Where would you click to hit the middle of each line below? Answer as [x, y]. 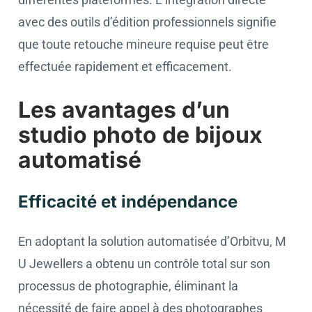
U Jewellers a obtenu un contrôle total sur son [144, 264]
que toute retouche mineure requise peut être [143, 44]
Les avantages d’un [124, 110]
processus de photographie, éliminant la [128, 286]
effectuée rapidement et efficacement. [125, 67]
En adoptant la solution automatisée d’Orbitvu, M [152, 241]
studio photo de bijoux [140, 135]
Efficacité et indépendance [128, 202]
